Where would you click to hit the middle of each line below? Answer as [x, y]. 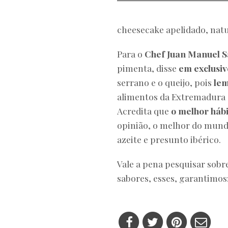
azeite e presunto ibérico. [169, 139]
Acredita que [144, 111]
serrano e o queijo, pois [165, 82]
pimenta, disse [148, 68]
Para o [131, 54]
